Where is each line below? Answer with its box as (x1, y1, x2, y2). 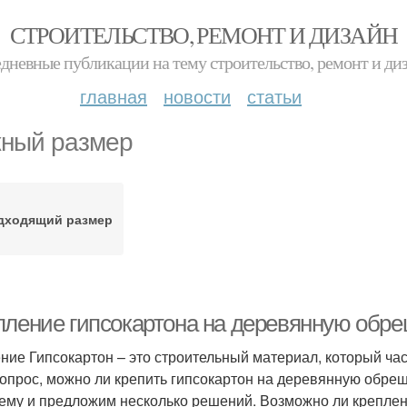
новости (164, 83, 231, 109)
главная (80, 83, 147, 109)
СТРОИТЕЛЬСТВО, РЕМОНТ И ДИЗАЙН (9, 19, 398, 50)
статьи (247, 83, 302, 109)
